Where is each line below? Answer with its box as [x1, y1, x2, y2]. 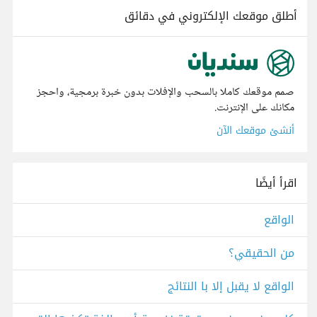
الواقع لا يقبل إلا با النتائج [168, 275, 294, 298]
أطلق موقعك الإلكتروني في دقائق [125, 5, 297, 27]
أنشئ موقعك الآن [217, 121, 294, 141]
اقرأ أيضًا [255, 172, 297, 195]
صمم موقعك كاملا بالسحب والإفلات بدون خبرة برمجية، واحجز [37, 83, 294, 103]
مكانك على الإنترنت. [214, 98, 294, 118]
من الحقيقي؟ [229, 242, 294, 265]
